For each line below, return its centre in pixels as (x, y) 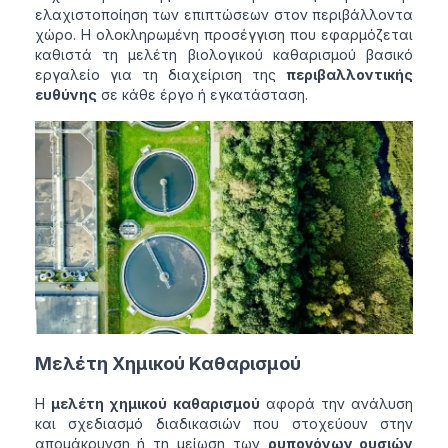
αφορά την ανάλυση (336, 404)
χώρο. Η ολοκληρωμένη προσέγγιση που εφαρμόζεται (224, 35)
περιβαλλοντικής (350, 75)
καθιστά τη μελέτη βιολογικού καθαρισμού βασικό (224, 55)
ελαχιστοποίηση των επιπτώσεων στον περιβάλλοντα (224, 15)
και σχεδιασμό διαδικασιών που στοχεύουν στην (224, 424)
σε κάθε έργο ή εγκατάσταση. (202, 95)
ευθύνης (65, 95)
